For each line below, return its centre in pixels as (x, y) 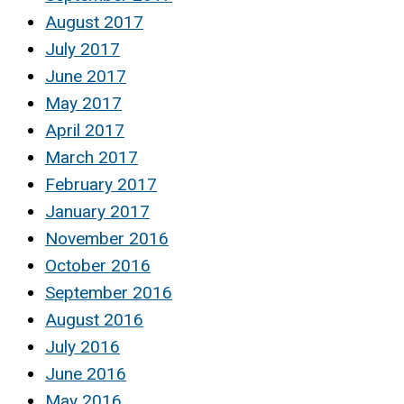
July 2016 (83, 347)
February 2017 (101, 185)
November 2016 (107, 239)
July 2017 (83, 50)
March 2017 (92, 158)
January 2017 (97, 212)
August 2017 (94, 23)
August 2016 (94, 320)
